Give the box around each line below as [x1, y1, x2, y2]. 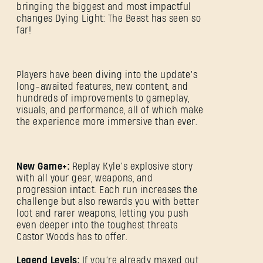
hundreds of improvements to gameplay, [16, 93, 190, 104]
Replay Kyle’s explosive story [69, 161, 193, 172]
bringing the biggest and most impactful [16, 2, 191, 12]
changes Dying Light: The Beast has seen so [16, 14, 201, 24]
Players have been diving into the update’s [16, 70, 197, 80]
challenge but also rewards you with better [16, 197, 199, 207]
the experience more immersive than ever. [16, 117, 197, 127]
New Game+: [16, 161, 69, 172]
